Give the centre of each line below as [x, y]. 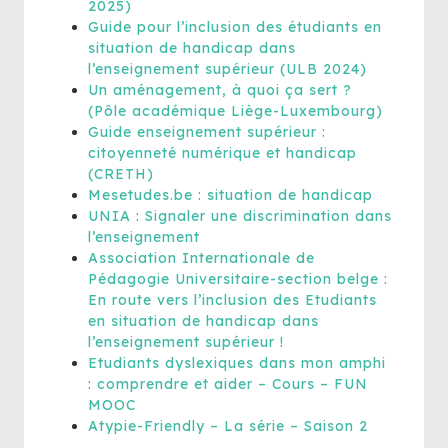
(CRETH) [121, 174]
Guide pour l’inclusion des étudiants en [235, 27]
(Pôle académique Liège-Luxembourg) [235, 111]
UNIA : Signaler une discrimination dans [240, 216]
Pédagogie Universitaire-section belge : [238, 279]
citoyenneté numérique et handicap [222, 153]
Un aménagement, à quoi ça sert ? [220, 90]
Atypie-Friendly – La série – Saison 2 [228, 426]
